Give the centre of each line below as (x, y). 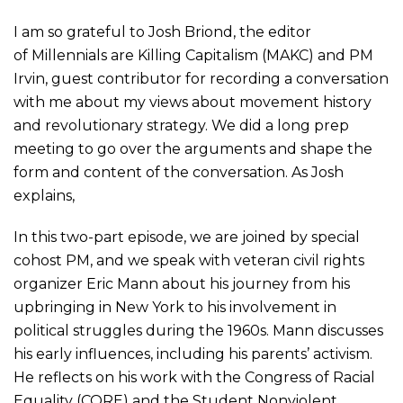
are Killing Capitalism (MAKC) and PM (240, 55)
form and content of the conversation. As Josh (179, 172)
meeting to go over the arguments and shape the (193, 149)
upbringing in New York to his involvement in (175, 307)
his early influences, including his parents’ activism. (193, 354)
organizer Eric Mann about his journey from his (182, 284)
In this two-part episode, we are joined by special (187, 237)
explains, (44, 196)
